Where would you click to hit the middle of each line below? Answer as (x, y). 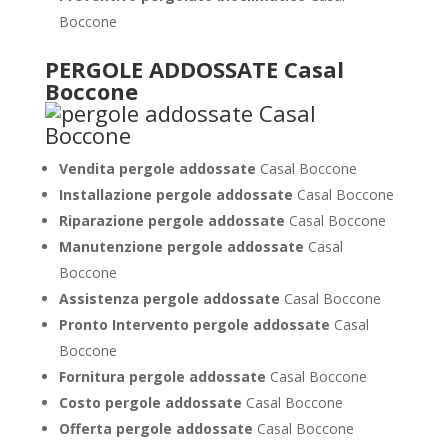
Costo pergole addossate (152, 402)
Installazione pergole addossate (177, 194)
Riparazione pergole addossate (173, 220)
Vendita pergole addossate (159, 168)
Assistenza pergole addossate (171, 298)
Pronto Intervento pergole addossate (196, 324)
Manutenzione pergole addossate (183, 246)
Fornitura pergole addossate (164, 376)
